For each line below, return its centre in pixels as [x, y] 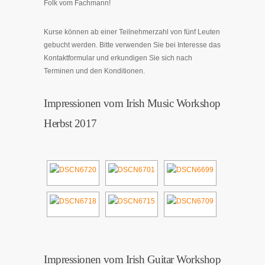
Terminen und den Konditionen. [94, 71]
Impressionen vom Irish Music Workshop [132, 103]
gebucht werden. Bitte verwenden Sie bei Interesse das [132, 45]
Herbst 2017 [70, 123]
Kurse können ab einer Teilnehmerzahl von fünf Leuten [132, 32]
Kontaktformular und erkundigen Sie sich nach [118, 58]
